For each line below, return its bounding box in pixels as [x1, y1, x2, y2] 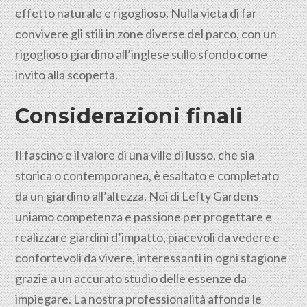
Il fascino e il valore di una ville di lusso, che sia [15, 147, 255, 162]
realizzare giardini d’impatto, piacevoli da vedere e [15, 230, 280, 245]
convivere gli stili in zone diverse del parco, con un [15, 26, 278, 41]
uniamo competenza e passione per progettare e [15, 209, 273, 224]
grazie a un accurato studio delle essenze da [15, 271, 247, 286]
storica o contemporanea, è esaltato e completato [15, 168, 280, 183]
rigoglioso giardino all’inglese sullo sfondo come [15, 47, 268, 62]
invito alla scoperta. [15, 67, 119, 82]
